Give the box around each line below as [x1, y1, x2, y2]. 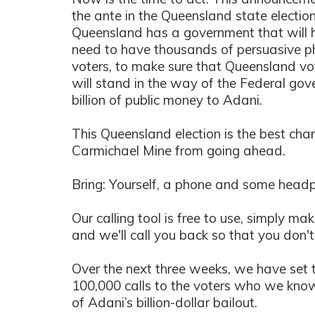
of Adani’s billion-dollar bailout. [72, 294, 257, 311]
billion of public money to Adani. [72, 91, 262, 108]
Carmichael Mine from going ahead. [72, 142, 285, 159]
